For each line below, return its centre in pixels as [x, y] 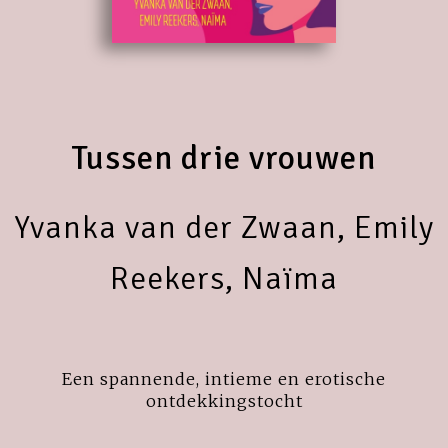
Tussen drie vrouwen [224, 158]
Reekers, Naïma [224, 278]
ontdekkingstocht [224, 400]
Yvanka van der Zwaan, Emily [224, 227]
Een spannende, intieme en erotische [224, 378]
